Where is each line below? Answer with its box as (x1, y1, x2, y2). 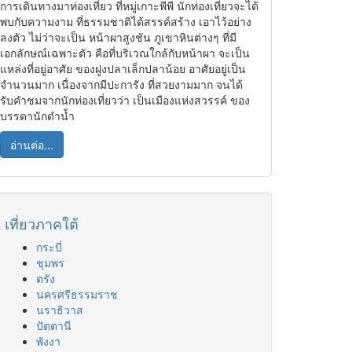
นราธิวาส (36, 302, 83, 317)
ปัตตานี (36, 317, 71, 333)
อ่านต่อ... (10, 137, 53, 152)
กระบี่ (36, 239, 62, 255)
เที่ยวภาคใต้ (5, 213, 79, 233)
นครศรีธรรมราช (36, 286, 118, 302)
